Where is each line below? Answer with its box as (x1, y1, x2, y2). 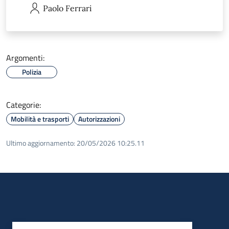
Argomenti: (6, 51, 44, 64)
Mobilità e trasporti (11, 113, 69, 124)
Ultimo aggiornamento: (6, 137, 75, 148)
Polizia (22, 66, 41, 77)
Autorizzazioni (78, 113, 120, 124)
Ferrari (65, 3, 92, 13)
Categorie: (6, 98, 41, 111)
